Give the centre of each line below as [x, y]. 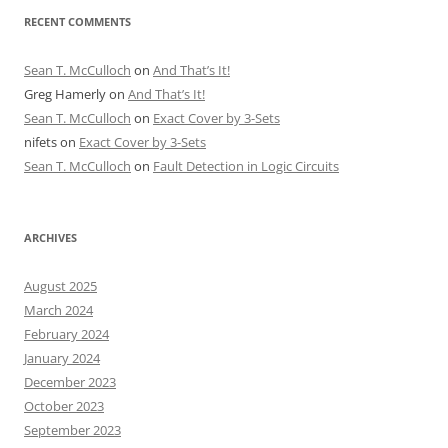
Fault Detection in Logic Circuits [246, 166]
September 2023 [72, 430]
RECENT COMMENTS [77, 21]
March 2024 [58, 310]
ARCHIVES [50, 237]
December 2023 [70, 382]
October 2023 [64, 406]
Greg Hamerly [65, 94]
